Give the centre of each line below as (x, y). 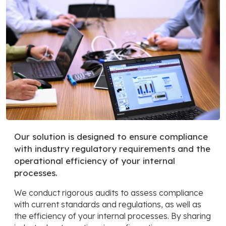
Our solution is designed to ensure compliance (111, 136)
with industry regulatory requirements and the (112, 148)
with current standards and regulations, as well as (108, 204)
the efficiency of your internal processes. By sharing (112, 216)
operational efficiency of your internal (95, 160)
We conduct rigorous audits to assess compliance (109, 192)
